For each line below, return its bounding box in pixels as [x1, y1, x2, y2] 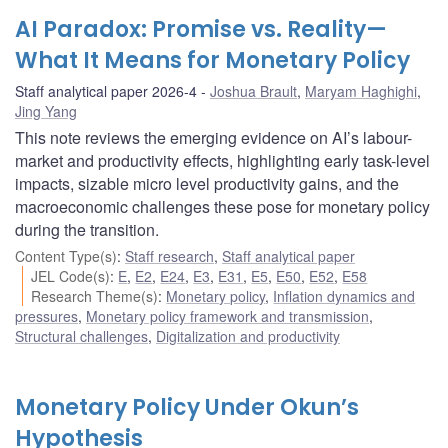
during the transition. [15, 218, 159, 242]
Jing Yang [15, 101, 77, 122]
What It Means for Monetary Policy [15, 45, 410, 77]
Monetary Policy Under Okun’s [15, 392, 359, 424]
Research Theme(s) [31, 286, 159, 307]
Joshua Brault [210, 81, 297, 102]
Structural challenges [15, 326, 148, 347]
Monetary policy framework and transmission [86, 306, 369, 327]
